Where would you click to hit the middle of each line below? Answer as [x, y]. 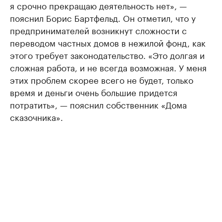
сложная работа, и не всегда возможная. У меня [108, 67]
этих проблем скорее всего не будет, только [102, 80]
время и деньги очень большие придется [94, 92]
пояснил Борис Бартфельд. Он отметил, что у [103, 18]
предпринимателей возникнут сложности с [98, 30]
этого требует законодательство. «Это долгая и [107, 55]
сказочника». [36, 117]
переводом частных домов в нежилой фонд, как [108, 42]
